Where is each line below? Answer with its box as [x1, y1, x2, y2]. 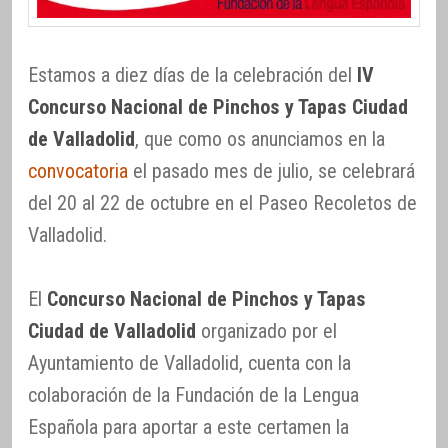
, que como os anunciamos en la [135, 127, 385, 152]
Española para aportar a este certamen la [28, 415, 349, 440]
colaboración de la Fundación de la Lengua [28, 383, 359, 408]
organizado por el [196, 319, 337, 344]
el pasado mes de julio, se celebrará [128, 159, 415, 184]
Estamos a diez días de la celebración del [28, 63, 357, 88]
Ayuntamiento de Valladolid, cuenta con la [28, 351, 351, 376]
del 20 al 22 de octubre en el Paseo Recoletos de [28, 191, 417, 216]
